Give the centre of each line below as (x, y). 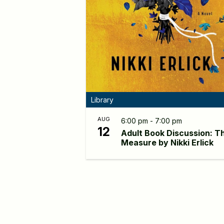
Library (102, 99)
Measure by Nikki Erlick (167, 142)
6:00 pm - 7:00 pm (151, 120)
